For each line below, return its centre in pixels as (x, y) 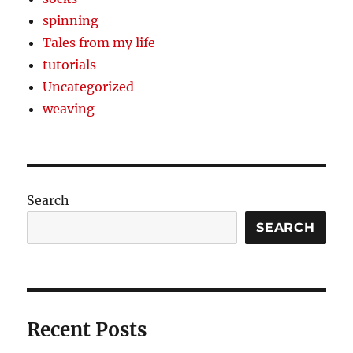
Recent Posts (87, 329)
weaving (69, 108)
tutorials (70, 64)
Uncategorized (89, 86)
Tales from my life (99, 42)
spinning (71, 20)
